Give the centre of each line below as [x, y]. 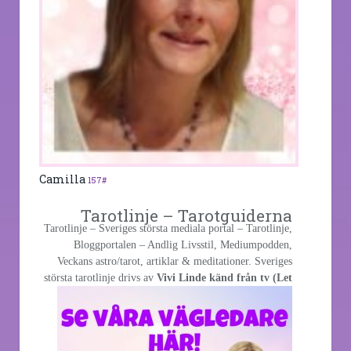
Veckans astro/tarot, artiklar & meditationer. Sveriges [175, 261]
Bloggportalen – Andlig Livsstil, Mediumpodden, [183, 244]
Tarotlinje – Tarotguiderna [186, 215]
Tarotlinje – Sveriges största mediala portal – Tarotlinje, [168, 228]
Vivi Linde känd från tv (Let [224, 277]
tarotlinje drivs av [114, 277]
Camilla [63, 179]
